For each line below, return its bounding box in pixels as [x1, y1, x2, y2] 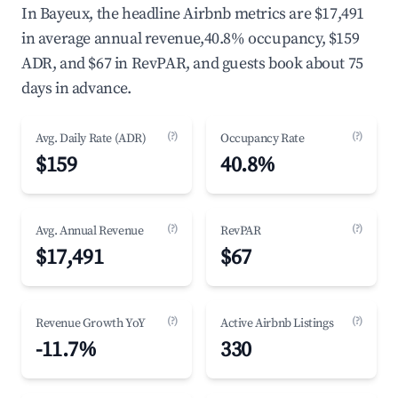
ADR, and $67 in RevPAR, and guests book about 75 [21, 53, 363, 74]
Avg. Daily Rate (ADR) [36, 131, 147, 147]
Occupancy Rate [220, 131, 305, 147]
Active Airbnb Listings [220, 315, 334, 331]
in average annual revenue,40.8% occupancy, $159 [21, 28, 360, 49]
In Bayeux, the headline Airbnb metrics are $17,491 [21, 4, 365, 24]
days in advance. [21, 78, 131, 99]
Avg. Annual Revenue [36, 223, 144, 239]
